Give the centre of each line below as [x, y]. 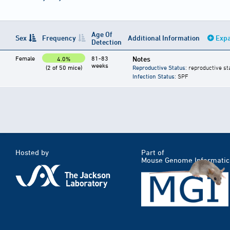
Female [25, 58]
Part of [153, 152]
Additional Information [165, 38]
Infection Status [154, 76]
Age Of [102, 34]
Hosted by [32, 152]
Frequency [59, 38]
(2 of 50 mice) [64, 68]
